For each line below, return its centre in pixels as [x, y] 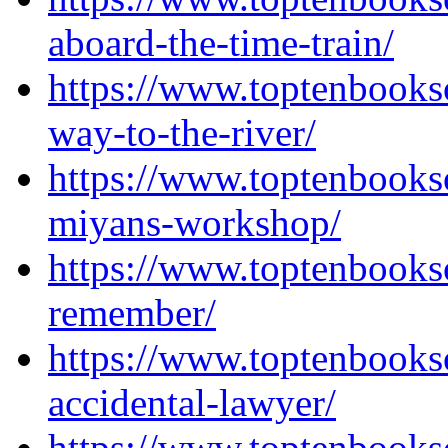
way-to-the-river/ [182, 132]
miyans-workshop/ [194, 222]
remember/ [132, 312]
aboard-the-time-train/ [221, 42]
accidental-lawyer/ [192, 402]
